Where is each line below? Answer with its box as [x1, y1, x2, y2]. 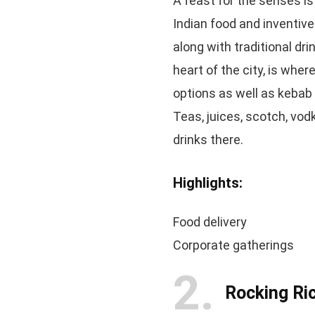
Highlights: [172, 174, 243, 191]
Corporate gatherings [172, 237, 294, 252]
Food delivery [172, 214, 247, 229]
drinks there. [172, 131, 243, 147]
